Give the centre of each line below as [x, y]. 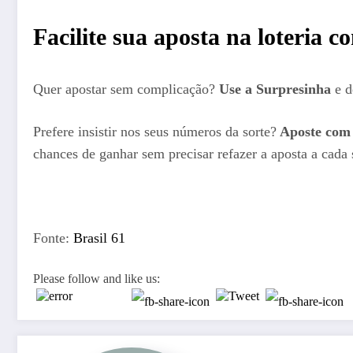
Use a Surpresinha [275, 89]
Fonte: [53, 238]
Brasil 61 [99, 238]
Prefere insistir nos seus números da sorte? [155, 131]
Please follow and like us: [97, 278]
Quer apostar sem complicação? [126, 89]
